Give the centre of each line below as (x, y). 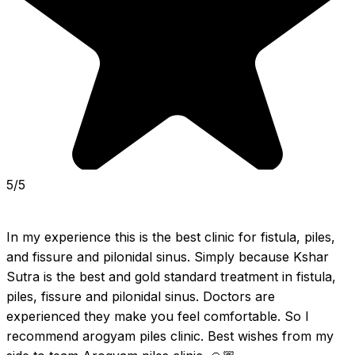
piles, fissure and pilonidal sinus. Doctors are (141, 297)
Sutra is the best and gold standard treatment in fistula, (171, 277)
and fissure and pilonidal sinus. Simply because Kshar (168, 257)
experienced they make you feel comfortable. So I (158, 317)
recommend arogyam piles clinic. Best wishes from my (170, 336)
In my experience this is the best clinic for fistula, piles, (171, 237)
